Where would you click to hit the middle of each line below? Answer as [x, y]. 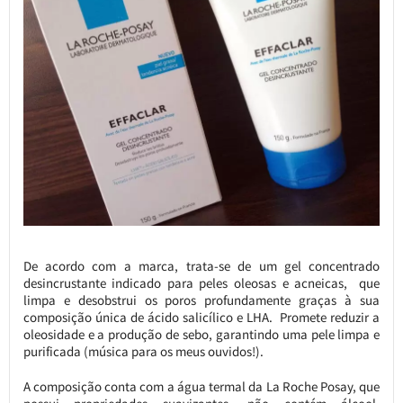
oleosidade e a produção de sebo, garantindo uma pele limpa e [201, 334]
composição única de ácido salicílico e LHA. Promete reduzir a [201, 317]
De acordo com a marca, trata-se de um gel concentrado [201, 265]
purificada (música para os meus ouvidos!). [143, 351]
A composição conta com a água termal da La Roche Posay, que [201, 386]
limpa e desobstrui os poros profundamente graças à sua [201, 300]
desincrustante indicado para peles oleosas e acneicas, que [201, 282]
